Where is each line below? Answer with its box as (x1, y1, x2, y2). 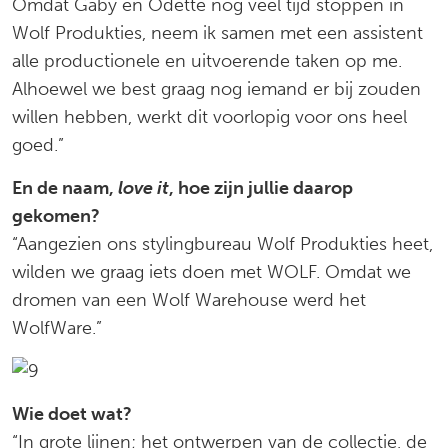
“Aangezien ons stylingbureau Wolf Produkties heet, (12, 233, 433, 255)
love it (118, 177, 169, 199)
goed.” (12, 134, 64, 156)
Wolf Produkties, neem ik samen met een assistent (12, 22, 423, 44)
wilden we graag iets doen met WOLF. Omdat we (12, 261, 411, 283)
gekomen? (12, 205, 100, 227)
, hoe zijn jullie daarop (169, 177, 353, 199)
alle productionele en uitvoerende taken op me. (12, 50, 402, 72)
